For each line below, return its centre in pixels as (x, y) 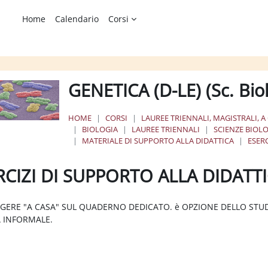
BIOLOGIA (100, 129)
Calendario (77, 19)
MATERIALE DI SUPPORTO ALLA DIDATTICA (158, 140)
